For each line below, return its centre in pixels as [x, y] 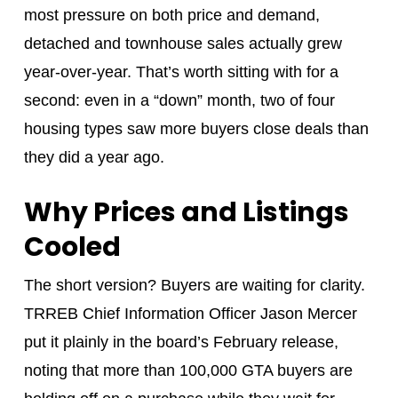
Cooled [72, 247]
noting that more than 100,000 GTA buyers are [188, 370]
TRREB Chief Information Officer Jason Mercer [190, 313]
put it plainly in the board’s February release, [181, 342]
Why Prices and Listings [186, 212]
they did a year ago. [94, 157]
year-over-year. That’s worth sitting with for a [181, 72]
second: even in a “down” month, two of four [179, 100]
